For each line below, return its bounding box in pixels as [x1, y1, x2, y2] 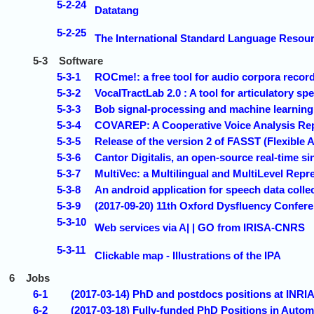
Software [59, 54, 103, 67]
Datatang [95, 4, 139, 16]
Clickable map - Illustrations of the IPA [95, 249, 281, 261]
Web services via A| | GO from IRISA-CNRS [95, 221, 305, 233]
